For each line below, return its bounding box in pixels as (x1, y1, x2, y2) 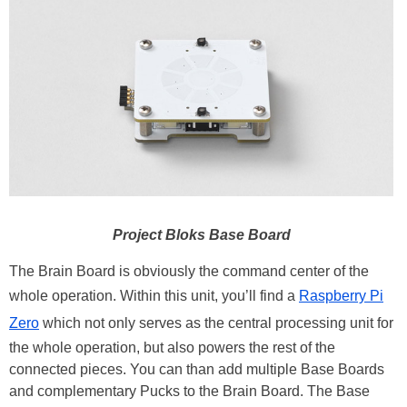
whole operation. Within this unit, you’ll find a (9, 288, 299, 304)
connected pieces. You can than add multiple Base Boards (9, 362, 384, 378)
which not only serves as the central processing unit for (39, 315, 393, 332)
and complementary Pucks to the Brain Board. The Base (9, 383, 370, 400)
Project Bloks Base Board (112, 227, 291, 243)
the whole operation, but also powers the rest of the (9, 340, 335, 356)
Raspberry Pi (299, 288, 383, 304)
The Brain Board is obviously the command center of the (9, 263, 369, 280)
